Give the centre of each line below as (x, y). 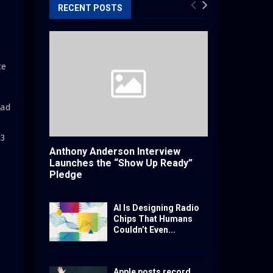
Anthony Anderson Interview (115, 152)
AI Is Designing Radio (156, 208)
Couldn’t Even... (144, 230)
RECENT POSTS (90, 8)
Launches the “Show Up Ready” (121, 163)
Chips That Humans (153, 219)
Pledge (66, 175)
